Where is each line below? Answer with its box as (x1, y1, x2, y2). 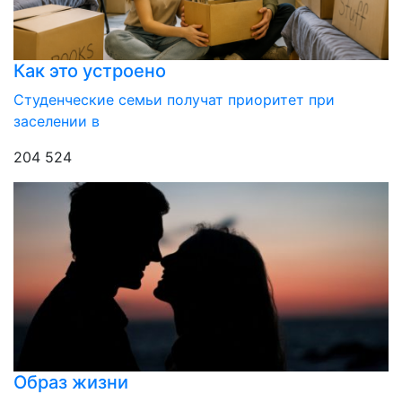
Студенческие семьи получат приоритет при (13, 91, 335, 109)
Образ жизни (13, 371, 128, 394)
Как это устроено (13, 60, 166, 83)
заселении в (13, 112, 100, 131)
